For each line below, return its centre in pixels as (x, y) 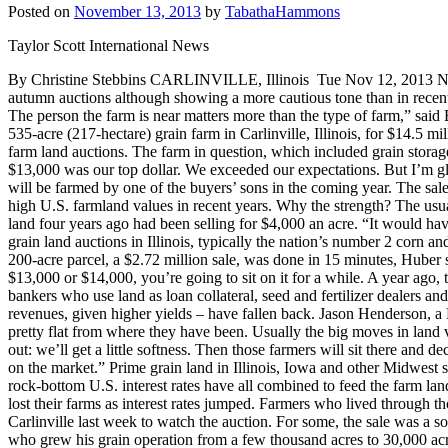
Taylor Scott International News (108, 46)
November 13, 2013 (137, 12)
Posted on (41, 12)
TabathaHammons (282, 12)
